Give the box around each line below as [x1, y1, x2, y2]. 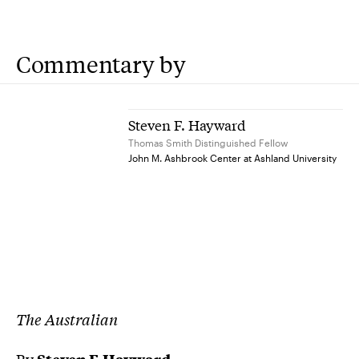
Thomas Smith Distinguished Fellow [128, 137, 288, 148]
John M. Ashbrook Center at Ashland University [128, 152, 337, 163]
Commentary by [16, 49, 186, 79]
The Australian [16, 309, 118, 330]
